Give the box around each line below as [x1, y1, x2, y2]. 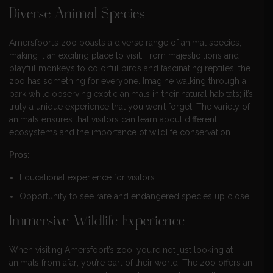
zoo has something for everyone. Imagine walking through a [9, 76, 246, 87]
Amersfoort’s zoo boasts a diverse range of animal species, [9, 38, 241, 48]
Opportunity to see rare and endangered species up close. [19, 191, 251, 202]
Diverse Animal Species [9, 7, 145, 23]
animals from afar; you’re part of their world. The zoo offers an [9, 257, 252, 268]
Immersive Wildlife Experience [9, 214, 186, 230]
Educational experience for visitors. [19, 172, 157, 183]
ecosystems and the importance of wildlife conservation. [9, 127, 232, 138]
